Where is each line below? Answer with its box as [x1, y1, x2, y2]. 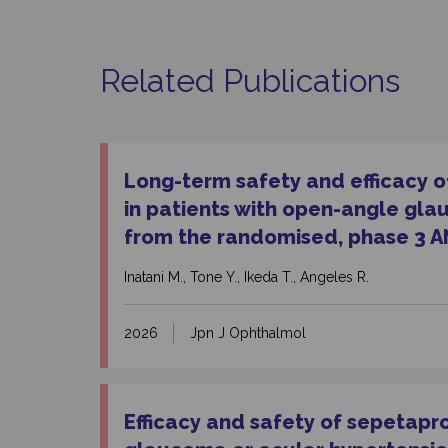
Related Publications [100, 62, 400, 100]
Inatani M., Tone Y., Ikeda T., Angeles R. [124, 269, 369, 286]
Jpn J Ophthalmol [190, 325, 306, 342]
